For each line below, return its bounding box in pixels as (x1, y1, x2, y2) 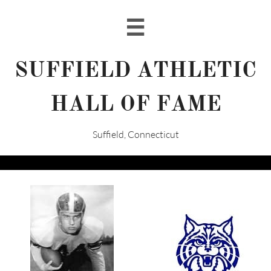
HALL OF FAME (50, 90, 221, 117)
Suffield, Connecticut (92, 128, 179, 140)
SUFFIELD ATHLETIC (15, 56, 256, 83)
